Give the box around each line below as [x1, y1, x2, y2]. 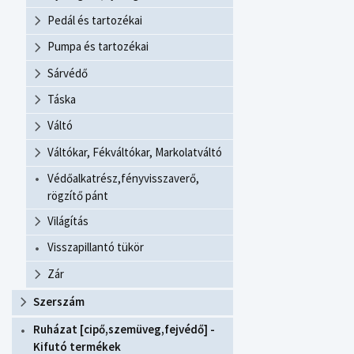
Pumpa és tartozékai [47, 39, 149, 55]
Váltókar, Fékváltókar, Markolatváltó [47, 144, 222, 160]
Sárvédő [47, 65, 88, 81]
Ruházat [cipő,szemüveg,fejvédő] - [33, 322, 215, 337]
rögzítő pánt [47, 188, 108, 204]
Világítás [47, 213, 88, 229]
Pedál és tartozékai [47, 12, 142, 28]
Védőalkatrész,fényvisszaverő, [47, 171, 199, 186]
